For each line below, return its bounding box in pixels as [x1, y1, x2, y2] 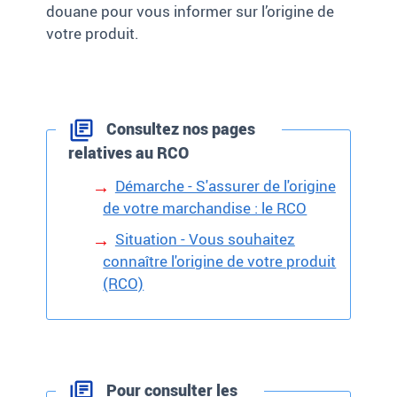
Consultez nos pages [103, 118, 256, 140]
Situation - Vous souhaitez [114, 229, 295, 250]
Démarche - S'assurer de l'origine [114, 175, 336, 197]
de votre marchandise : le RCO [103, 198, 307, 219]
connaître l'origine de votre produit [103, 251, 337, 272]
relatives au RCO [67, 142, 192, 164]
